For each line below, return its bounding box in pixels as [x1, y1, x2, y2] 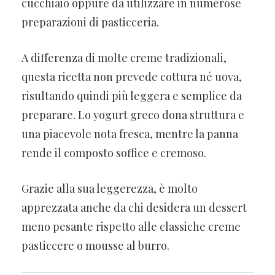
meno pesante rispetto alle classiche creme [21, 219, 241, 234]
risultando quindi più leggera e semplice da [21, 88, 242, 103]
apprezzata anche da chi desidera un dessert [21, 199, 247, 215]
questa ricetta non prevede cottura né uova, [21, 69, 242, 84]
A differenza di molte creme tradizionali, [21, 50, 227, 65]
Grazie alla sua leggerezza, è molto [21, 180, 198, 196]
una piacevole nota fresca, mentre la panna [21, 126, 238, 141]
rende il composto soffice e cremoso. [21, 145, 206, 160]
